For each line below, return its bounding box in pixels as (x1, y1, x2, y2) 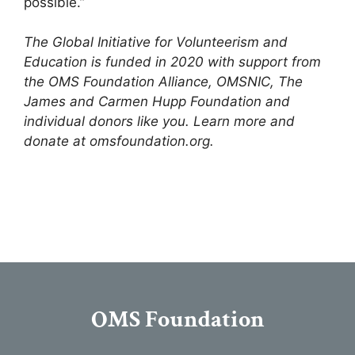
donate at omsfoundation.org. (24, 133, 214, 150)
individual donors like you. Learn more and (24, 113, 295, 130)
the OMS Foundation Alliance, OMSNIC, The (24, 74, 303, 90)
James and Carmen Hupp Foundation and (24, 94, 290, 110)
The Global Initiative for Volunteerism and (24, 34, 288, 51)
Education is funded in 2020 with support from (24, 54, 321, 71)
